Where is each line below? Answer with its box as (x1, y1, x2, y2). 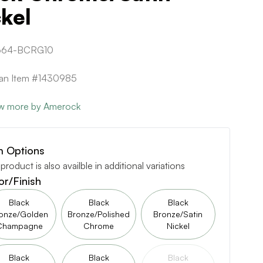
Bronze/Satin (153, 209, 203, 219)
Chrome (83, 221, 114, 231)
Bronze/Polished (68, 209, 130, 219)
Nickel (166, 221, 190, 231)
